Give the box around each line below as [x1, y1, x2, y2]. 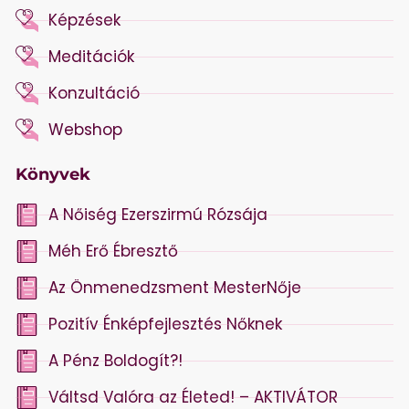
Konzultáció [48, 81, 141, 104]
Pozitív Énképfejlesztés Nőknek [48, 312, 283, 335]
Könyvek [16, 163, 90, 184]
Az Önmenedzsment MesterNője [48, 276, 302, 299]
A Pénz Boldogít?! [48, 349, 184, 372]
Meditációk [48, 45, 135, 68]
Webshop [48, 118, 123, 141]
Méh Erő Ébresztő [48, 239, 179, 262]
